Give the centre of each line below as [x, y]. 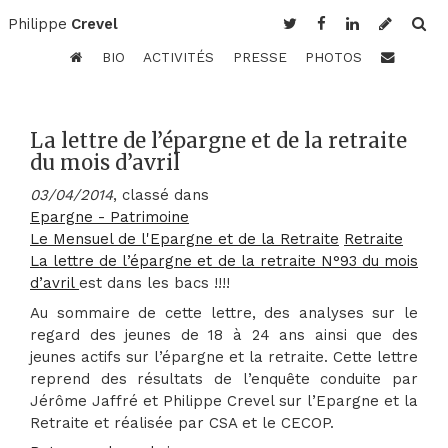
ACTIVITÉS [178, 57]
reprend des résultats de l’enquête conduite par [224, 378]
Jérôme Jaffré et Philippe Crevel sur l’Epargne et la [224, 400]
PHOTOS [333, 57]
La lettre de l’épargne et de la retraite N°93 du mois [224, 261]
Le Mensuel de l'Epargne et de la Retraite [184, 239]
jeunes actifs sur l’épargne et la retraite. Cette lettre [224, 356]
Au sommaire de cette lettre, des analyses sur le [224, 312]
